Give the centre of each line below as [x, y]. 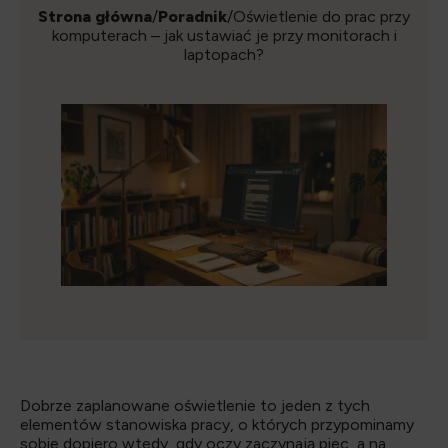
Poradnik [192, 16]
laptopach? [224, 54]
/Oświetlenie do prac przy [318, 16]
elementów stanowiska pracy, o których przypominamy [217, 425]
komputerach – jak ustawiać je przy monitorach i [224, 35]
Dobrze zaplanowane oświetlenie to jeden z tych [195, 406]
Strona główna [95, 16]
